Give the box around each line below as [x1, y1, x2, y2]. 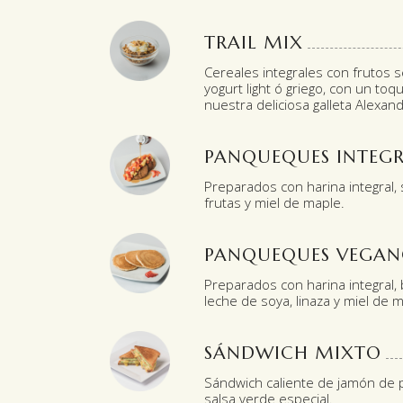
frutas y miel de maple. [204, 193, 345, 211]
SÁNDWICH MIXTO [204, 342, 381, 364]
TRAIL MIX [204, 31, 303, 54]
